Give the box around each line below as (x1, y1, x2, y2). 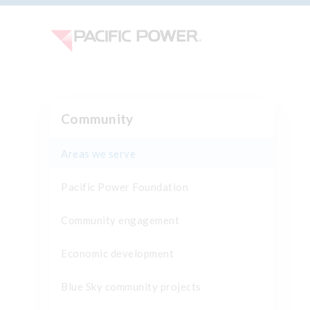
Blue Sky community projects (61, 280, 201, 293)
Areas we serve (61, 147, 136, 160)
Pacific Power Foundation (61, 181, 188, 193)
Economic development (61, 247, 174, 259)
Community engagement (61, 214, 179, 226)
